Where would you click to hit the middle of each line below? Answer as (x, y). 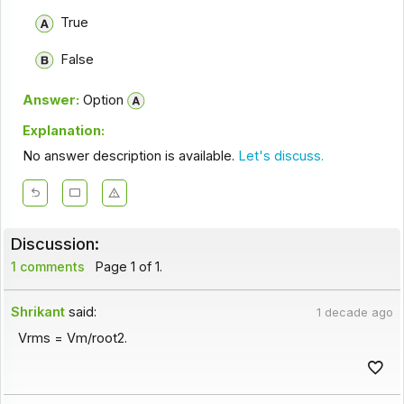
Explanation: (63, 131)
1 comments (47, 267)
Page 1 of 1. (127, 267)
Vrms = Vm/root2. (72, 338)
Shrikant (38, 312)
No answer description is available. (130, 156)
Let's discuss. (280, 156)
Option (101, 100)
